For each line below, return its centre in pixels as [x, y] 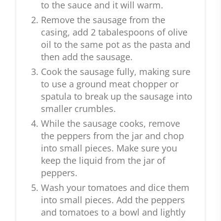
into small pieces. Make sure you [109, 148]
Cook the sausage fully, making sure [116, 72]
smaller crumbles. [78, 109]
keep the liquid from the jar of [103, 161]
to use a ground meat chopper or [110, 84]
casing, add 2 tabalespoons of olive [114, 32]
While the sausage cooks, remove [110, 124]
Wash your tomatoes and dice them [115, 188]
